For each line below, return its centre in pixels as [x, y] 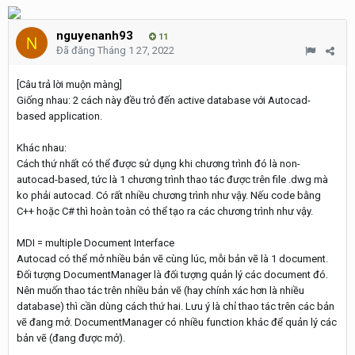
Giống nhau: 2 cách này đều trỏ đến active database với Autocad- [164, 100]
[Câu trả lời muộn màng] [69, 84]
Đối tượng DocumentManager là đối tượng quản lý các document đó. [172, 275]
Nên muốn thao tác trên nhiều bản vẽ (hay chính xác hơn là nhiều [160, 290]
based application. [59, 116]
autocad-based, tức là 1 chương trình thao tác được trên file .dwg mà [172, 179]
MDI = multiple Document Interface [95, 243]
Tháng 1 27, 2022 [136, 50]
